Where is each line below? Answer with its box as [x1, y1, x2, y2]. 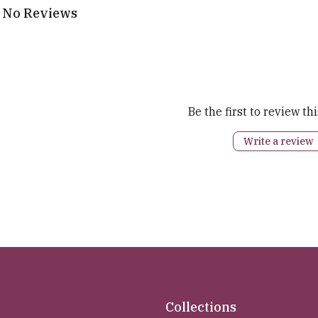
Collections [165, 299, 236, 315]
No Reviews [2, 4, 77, 21]
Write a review [243, 134, 313, 148]
